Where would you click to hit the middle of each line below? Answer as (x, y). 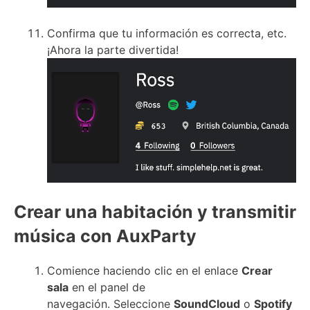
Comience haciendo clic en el (126, 271)
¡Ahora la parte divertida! (113, 50)
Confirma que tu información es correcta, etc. (167, 34)
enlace (223, 271)
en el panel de (107, 288)
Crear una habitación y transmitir (155, 212)
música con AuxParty (105, 236)
